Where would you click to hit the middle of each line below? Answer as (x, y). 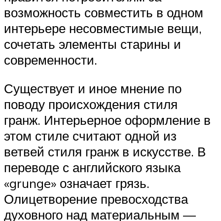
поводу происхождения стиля (91, 104)
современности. (51, 60)
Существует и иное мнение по (93, 88)
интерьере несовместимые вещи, (103, 28)
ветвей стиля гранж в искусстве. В (105, 151)
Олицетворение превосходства (96, 199)
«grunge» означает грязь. (77, 183)
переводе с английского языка (92, 167)
